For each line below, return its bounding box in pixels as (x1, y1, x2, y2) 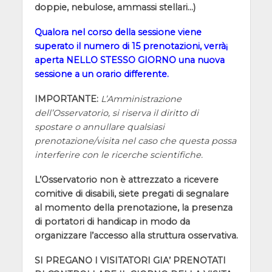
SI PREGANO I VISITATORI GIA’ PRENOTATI (34, 254, 226, 266)
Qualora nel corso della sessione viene (34, 26, 202, 38)
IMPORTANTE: (34, 93, 98, 104)
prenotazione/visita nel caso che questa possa (34, 135, 236, 146)
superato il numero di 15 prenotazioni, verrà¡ (34, 40, 228, 52)
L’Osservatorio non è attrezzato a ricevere (34, 174, 219, 185)
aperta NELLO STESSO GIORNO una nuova (34, 54, 225, 66)
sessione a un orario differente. (34, 68, 169, 80)
